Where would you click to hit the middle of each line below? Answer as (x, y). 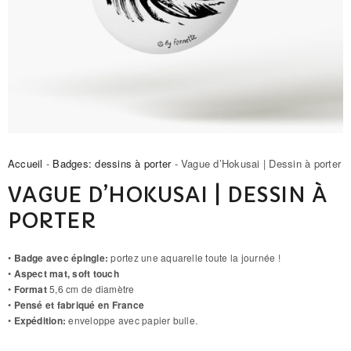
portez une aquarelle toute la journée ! (195, 257)
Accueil (25, 163)
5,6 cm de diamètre (90, 288)
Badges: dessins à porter (112, 163)
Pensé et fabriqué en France (79, 304)
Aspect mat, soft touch (66, 273)
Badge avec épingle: (62, 257)
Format (30, 289)
